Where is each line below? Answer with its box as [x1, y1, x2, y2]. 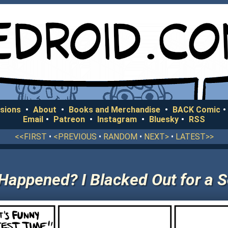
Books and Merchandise [69, 105, 160, 115]
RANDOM [103, 132, 137, 141]
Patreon [53, 115, 85, 124]
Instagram [97, 115, 137, 124]
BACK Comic [173, 105, 220, 115]
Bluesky [149, 115, 179, 124]
